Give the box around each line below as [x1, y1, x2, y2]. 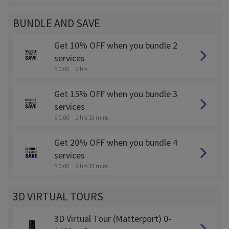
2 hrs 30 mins [76, 162, 108, 170]
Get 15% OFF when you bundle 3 [54, 88, 177, 100]
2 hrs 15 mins [76, 113, 108, 121]
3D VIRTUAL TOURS [13, 189, 103, 203]
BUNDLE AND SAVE [13, 16, 100, 30]
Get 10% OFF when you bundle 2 [54, 39, 177, 51]
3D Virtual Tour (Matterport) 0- [54, 213, 171, 224]
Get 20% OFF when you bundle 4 [54, 136, 177, 148]
